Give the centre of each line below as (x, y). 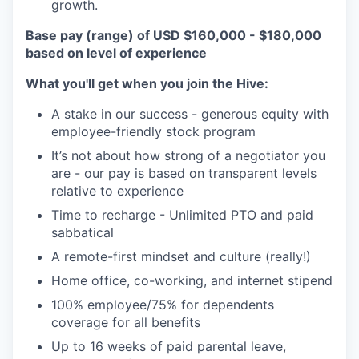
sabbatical (83, 232)
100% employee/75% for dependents (163, 305)
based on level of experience (116, 53)
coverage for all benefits (126, 322)
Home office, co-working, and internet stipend (192, 280)
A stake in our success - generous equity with (190, 114)
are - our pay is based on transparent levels (184, 173)
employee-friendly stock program (153, 131)
